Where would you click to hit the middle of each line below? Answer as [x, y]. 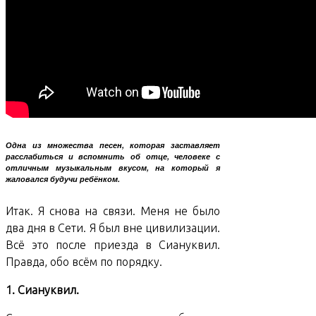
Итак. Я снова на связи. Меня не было [113, 211]
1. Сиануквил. [42, 290]
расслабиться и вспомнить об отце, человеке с [113, 157]
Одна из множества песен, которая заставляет [113, 145]
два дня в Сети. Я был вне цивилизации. [113, 228]
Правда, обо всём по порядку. [84, 262]
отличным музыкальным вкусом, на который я [113, 168]
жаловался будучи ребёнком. [63, 179]
